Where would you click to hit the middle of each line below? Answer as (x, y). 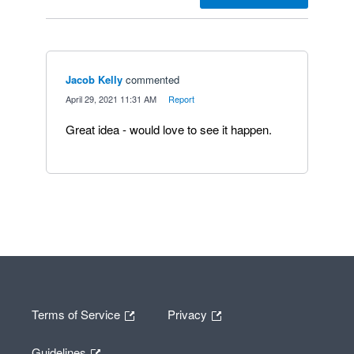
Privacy (189, 314)
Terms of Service (77, 314)
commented (153, 79)
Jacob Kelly (94, 79)
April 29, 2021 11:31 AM (111, 99)
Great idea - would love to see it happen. (169, 129)
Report (181, 99)
